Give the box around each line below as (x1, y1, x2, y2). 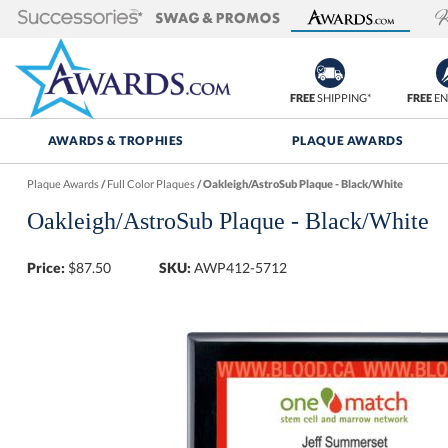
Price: (26, 259, 65, 276)
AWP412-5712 (194, 259, 288, 276)
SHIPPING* (314, 91, 371, 104)
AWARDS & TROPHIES (47, 133, 184, 148)
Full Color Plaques (106, 177, 195, 190)
